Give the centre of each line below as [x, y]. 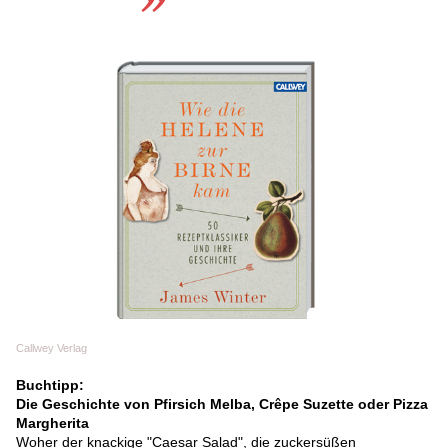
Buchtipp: [50, 384]
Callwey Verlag [51, 347]
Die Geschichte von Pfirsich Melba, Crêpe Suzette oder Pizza [222, 403]
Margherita [52, 422]
